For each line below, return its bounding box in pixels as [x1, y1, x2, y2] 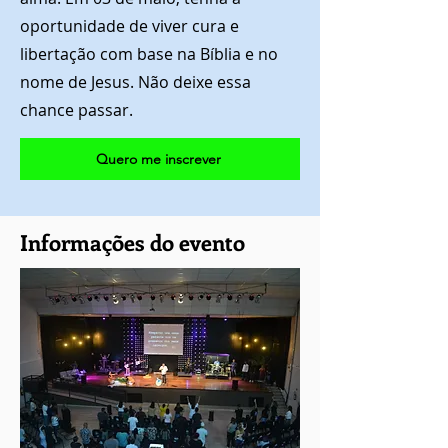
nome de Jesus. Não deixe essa [20, 71, 251, 93]
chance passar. [20, 99, 133, 121]
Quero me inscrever [95, 150, 221, 168]
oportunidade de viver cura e [20, 15, 239, 37]
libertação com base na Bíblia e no [20, 43, 278, 65]
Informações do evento [20, 227, 245, 257]
